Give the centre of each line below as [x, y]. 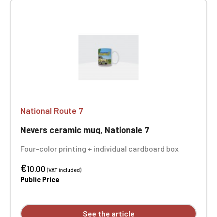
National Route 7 [52, 110]
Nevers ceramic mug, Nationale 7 [85, 130]
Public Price [40, 179]
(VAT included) [64, 170]
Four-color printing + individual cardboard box [100, 148]
